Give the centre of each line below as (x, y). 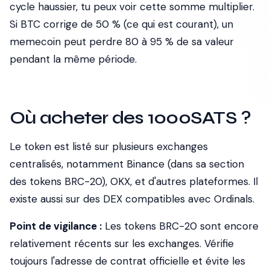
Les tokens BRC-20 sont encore (180, 226)
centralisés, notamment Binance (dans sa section (127, 164)
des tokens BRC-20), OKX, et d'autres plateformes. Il (134, 181)
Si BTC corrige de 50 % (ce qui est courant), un (121, 24)
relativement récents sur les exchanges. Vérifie (122, 243)
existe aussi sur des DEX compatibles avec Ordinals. (132, 199)
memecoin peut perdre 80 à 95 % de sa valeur (122, 42)
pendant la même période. (73, 59)
